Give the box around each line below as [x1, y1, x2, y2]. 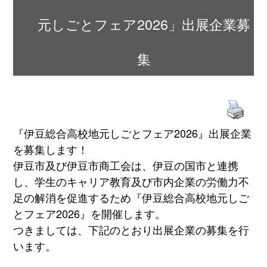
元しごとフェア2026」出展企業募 [38, 14, 251, 35]
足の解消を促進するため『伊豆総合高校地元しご [13, 190, 250, 206]
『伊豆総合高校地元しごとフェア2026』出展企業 [13, 125, 252, 141]
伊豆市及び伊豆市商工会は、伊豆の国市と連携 [13, 157, 239, 173]
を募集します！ [13, 141, 89, 157]
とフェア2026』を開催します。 [13, 206, 166, 222]
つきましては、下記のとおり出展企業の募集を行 [13, 222, 250, 238]
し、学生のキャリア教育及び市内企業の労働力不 [13, 173, 250, 190]
